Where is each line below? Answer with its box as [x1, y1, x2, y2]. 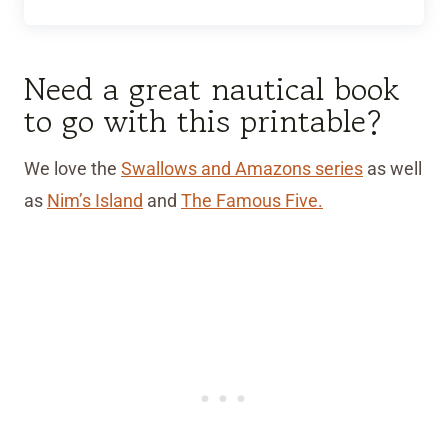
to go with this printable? [24, 98, 382, 145]
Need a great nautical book [24, 66, 399, 113]
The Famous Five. [181, 190, 323, 212]
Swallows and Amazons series [121, 158, 363, 180]
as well [363, 158, 422, 180]
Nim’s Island [47, 190, 143, 212]
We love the [24, 158, 121, 180]
